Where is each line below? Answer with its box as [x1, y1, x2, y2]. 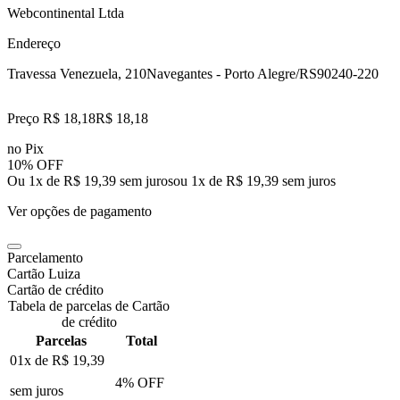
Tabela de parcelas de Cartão [8, 297, 170, 313]
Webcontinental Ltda [7, 4, 124, 21]
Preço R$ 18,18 [7, 110, 96, 126]
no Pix [7, 140, 44, 156]
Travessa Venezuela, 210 [7, 65, 146, 81]
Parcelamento [7, 249, 83, 265]
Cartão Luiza [7, 265, 80, 281]
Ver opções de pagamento [7, 203, 152, 219]
